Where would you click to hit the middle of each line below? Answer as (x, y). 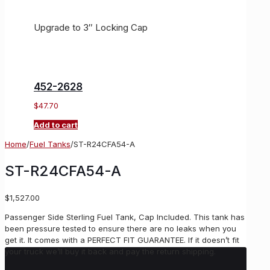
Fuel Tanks (50, 144)
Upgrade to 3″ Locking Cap (91, 28)
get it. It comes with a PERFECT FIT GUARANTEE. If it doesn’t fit (122, 240)
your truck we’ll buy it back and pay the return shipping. (110, 251)
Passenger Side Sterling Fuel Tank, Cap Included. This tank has (125, 217)
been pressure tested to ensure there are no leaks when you (121, 228)
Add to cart (56, 125)
